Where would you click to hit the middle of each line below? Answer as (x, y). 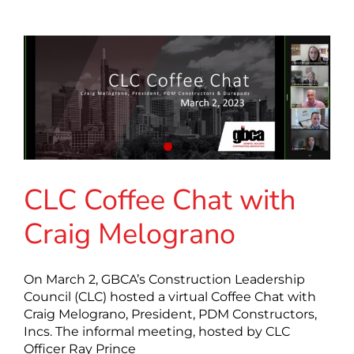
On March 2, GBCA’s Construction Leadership (164, 280)
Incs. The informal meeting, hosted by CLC (157, 332)
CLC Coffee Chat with (160, 201)
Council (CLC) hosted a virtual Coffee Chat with (170, 297)
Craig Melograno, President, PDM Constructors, (170, 314)
